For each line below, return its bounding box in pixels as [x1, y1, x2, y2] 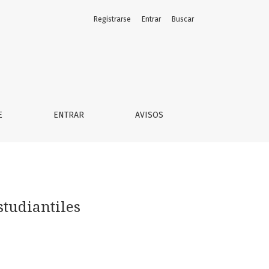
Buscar [172, 15, 194, 23]
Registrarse [94, 15, 131, 23]
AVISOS [134, 110, 163, 120]
